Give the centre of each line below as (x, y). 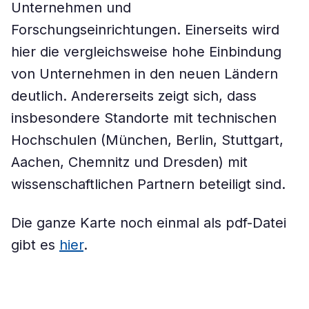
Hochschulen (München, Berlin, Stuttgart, (147, 140)
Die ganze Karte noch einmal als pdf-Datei (149, 223)
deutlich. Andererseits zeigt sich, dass (134, 96)
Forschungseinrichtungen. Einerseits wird (145, 30)
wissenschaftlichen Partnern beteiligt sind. (148, 184)
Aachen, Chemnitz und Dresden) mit (129, 162)
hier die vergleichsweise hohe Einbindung (146, 52)
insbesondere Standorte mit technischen (144, 118)
